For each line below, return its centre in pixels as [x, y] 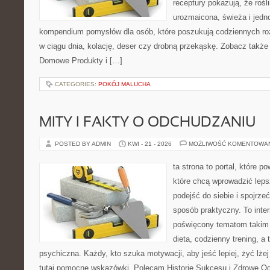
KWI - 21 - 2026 [150, 144]
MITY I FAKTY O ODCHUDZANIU [147, 123]
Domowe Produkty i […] [81, 61]
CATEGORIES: [77, 84]
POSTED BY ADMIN [84, 144]
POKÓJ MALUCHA [124, 84]
